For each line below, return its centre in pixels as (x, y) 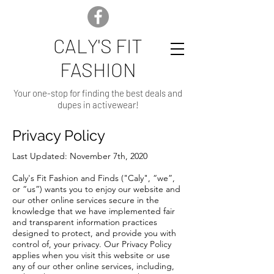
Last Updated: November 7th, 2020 (80, 156)
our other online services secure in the (86, 200)
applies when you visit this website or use (91, 255)
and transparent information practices (85, 222)
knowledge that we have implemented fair (94, 211)
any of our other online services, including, (93, 266)
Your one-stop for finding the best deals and (98, 93)
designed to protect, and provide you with (94, 233)
